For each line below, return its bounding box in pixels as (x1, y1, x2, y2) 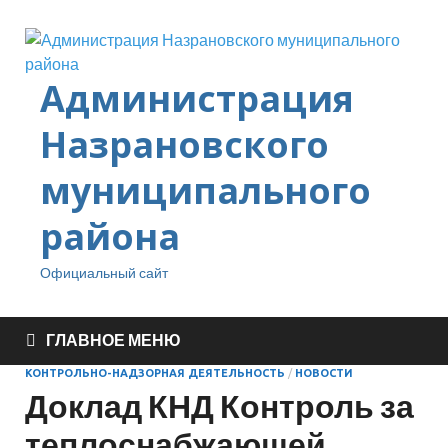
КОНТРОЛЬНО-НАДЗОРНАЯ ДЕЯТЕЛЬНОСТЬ (25, 367, 285, 379)
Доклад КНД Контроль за (25, 386, 414, 425)
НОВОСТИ (295, 367, 353, 379)
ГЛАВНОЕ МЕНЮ (46, 330, 181, 349)
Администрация (40, 74, 354, 123)
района (40, 212, 180, 261)
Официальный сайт (40, 264, 168, 281)
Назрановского (40, 120, 329, 169)
